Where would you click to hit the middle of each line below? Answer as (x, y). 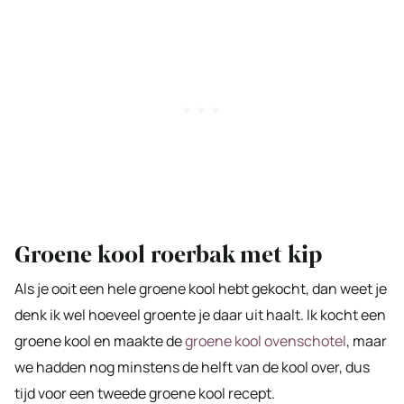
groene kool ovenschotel (266, 340)
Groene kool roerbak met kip (169, 254)
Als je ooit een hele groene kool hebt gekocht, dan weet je (201, 288)
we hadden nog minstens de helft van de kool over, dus (192, 367)
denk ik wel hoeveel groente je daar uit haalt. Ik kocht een (200, 314)
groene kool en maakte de (100, 340)
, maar (367, 340)
